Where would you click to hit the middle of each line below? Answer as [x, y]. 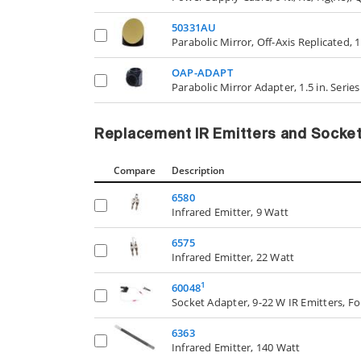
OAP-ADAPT [202, 73]
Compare [135, 171]
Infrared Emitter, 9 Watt [230, 212]
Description [198, 171]
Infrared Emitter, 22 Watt [233, 257]
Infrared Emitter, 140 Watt [236, 348]
